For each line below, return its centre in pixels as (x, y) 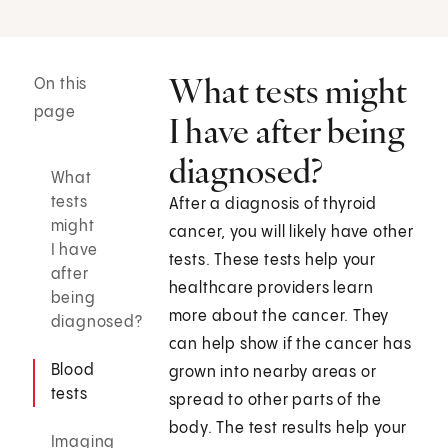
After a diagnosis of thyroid (273, 205)
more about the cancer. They (279, 317)
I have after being (287, 131)
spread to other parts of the (275, 401)
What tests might (288, 91)
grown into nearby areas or (272, 373)
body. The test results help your (288, 429)
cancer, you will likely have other (291, 233)
